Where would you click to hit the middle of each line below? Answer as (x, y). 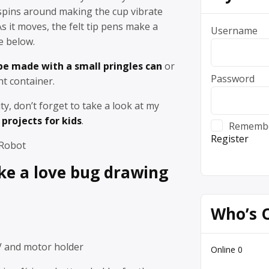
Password (233, 78)
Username (234, 30)
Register (230, 138)
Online (224, 249)
